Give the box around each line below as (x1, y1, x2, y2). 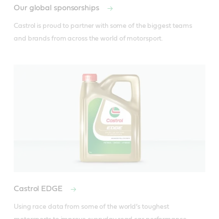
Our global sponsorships (14, 3, 101, 12)
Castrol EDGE (14, 185, 65, 193)
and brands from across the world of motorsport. (14, 35, 163, 42)
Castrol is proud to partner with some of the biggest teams (14, 22, 193, 29)
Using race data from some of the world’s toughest (14, 203, 170, 211)
